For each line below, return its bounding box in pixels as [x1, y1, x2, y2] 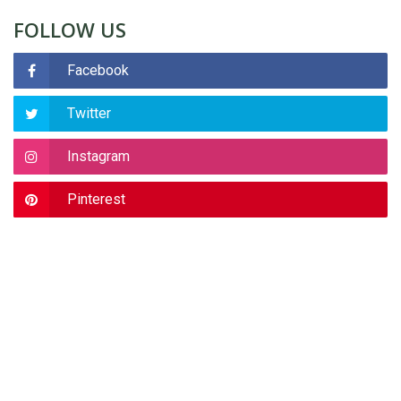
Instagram [67, 148, 130, 165]
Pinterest [67, 191, 125, 208]
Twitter [67, 105, 111, 122]
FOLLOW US [13, 16, 126, 43]
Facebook [67, 62, 129, 79]
